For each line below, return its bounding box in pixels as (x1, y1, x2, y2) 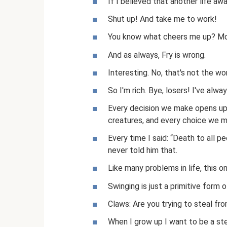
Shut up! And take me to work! (108, 14, 217, 24)
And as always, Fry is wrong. (108, 50, 206, 60)
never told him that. (108, 145, 177, 156)
